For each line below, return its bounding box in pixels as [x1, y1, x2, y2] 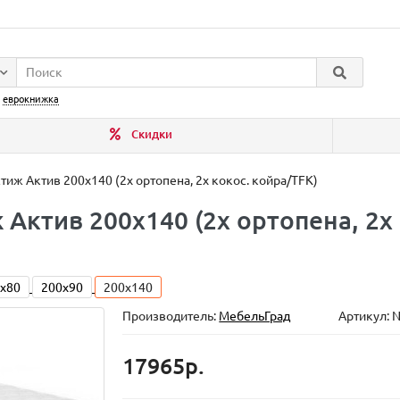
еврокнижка [3, 94, 59, 104]
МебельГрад [219, 309, 291, 323]
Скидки [129, 128, 173, 141]
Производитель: [122, 309, 220, 323]
